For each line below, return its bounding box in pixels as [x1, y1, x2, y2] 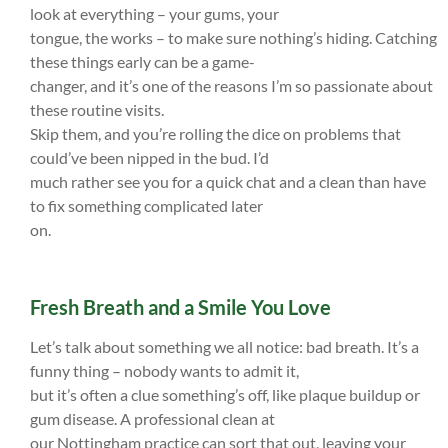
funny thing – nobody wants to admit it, [30, 361, 299, 381]
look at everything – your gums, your [30, 4, 279, 24]
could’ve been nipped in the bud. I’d [30, 148, 269, 168]
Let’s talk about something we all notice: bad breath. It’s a [30, 337, 419, 357]
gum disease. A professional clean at [30, 409, 275, 429]
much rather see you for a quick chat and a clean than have [30, 172, 426, 192]
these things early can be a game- [30, 52, 255, 72]
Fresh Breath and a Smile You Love [30, 295, 331, 320]
